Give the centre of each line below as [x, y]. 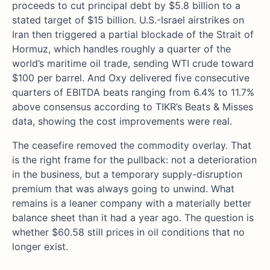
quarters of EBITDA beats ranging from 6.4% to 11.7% [133, 93]
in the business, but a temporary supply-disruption [127, 174]
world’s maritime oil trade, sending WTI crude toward [133, 64]
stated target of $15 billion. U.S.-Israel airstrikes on [128, 20]
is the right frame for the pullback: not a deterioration [134, 160]
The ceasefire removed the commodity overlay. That [132, 146]
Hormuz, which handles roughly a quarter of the [121, 49]
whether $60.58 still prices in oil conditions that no [128, 232]
